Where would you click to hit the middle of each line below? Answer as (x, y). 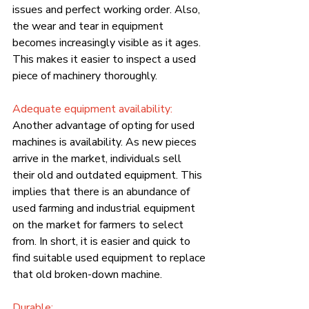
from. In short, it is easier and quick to (103, 241)
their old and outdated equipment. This (109, 175)
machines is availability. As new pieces (106, 142)
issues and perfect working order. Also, (108, 9)
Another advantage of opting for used (105, 125)
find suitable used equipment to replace (110, 258)
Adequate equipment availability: (92, 109)
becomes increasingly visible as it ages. (108, 42)
